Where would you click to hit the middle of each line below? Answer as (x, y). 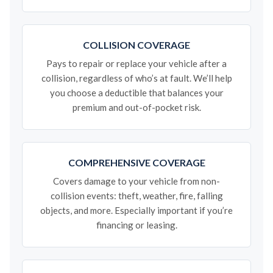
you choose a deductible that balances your (136, 93)
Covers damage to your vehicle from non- (136, 181)
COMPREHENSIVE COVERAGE (136, 162)
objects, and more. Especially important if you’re (136, 210)
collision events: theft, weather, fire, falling (136, 196)
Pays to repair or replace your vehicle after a (136, 63)
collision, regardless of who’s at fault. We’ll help (136, 78)
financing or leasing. (136, 225)
